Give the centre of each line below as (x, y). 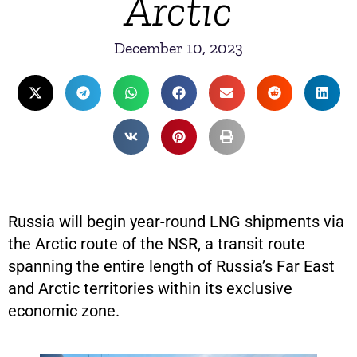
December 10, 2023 (178, 48)
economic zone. (64, 311)
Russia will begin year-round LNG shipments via (176, 222)
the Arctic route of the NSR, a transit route (157, 244)
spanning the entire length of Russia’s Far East (171, 266)
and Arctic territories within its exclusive (150, 288)
